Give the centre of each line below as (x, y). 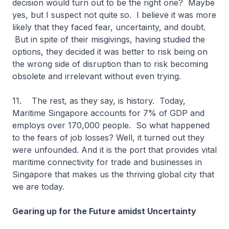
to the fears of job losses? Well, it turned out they (108, 138)
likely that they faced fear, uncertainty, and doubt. (109, 27)
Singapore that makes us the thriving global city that (113, 174)
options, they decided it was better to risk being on (110, 52)
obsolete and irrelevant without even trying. (99, 76)
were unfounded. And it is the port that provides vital (114, 150)
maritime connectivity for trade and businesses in (107, 162)
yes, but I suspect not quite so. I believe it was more (114, 15)
